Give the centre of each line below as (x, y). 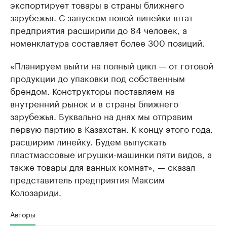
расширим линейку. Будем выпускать (88, 141)
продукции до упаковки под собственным (98, 77)
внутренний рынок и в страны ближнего (94, 103)
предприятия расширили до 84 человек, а (99, 29)
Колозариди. (36, 191)
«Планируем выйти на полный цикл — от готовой (112, 65)
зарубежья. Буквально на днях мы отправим (101, 115)
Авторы (23, 214)
